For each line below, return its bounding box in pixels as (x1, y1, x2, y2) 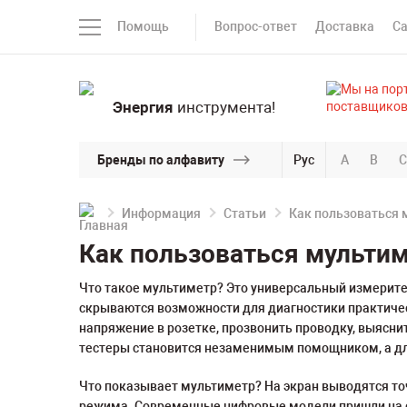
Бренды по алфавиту (97, 152, 224, 167)
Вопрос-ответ (214, 19, 297, 34)
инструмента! (173, 98, 275, 116)
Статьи (223, 206, 266, 221)
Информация (122, 206, 201, 221)
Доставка (315, 19, 374, 34)
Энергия (112, 98, 174, 116)
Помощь (117, 19, 169, 34)
